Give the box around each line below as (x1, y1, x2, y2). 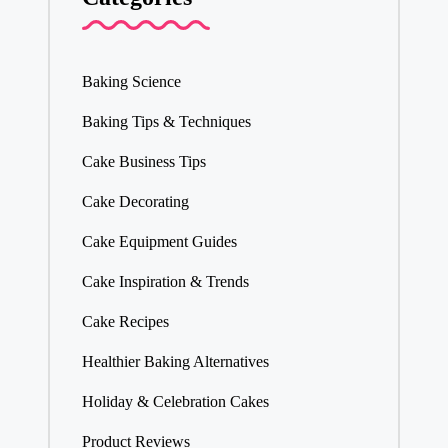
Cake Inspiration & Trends (81, 273, 249, 291)
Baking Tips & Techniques (81, 113, 251, 131)
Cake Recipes (81, 313, 169, 331)
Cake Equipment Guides (81, 233, 237, 251)
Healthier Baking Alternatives (81, 353, 269, 371)
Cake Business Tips (81, 153, 206, 171)
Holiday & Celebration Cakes (81, 393, 269, 411)
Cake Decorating (81, 193, 189, 211)
